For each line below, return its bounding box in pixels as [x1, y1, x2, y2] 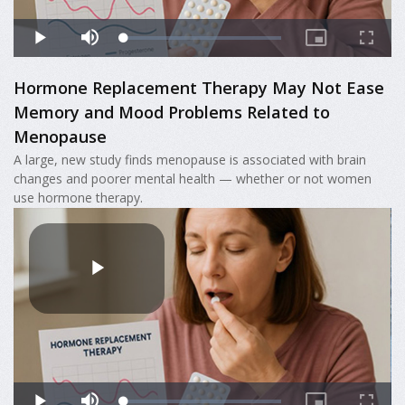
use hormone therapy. [14, 188, 143, 206]
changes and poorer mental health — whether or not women [14, 169, 372, 187]
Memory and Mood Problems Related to [14, 100, 330, 123]
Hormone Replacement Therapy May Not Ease [14, 76, 384, 99]
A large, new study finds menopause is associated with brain [14, 150, 366, 168]
